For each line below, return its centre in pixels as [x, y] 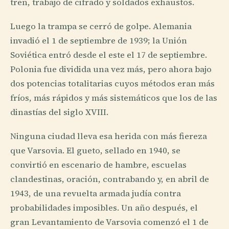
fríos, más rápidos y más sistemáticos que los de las [114, 98]
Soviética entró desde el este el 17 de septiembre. [109, 55]
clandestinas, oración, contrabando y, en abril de [110, 179]
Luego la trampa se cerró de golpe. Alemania [101, 26]
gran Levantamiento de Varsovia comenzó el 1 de [109, 222]
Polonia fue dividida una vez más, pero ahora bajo [111, 69]
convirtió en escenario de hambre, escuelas [98, 165]
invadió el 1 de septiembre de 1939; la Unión [99, 40]
